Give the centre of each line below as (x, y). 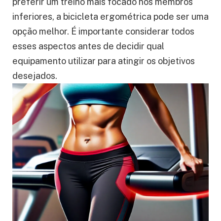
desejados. (35, 75)
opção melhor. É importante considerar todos (103, 31)
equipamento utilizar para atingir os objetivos (104, 61)
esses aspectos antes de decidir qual (88, 46)
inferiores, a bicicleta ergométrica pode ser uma (110, 16)
